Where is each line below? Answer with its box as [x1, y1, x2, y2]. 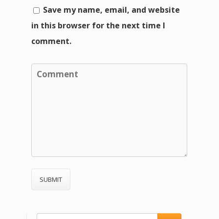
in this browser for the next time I [31, 20, 165, 31]
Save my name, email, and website [43, 4, 180, 15]
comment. [31, 35, 71, 46]
